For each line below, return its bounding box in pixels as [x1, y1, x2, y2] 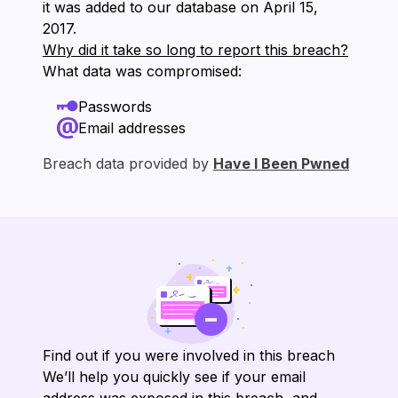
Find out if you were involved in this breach [43, 346, 335, 364]
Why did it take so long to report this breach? [43, 41, 348, 59]
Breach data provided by [43, 155, 213, 172]
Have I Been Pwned [213, 155, 349, 172]
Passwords [78, 98, 152, 115]
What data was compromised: [43, 62, 242, 80]
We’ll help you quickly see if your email [43, 368, 306, 386]
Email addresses [78, 119, 186, 137]
